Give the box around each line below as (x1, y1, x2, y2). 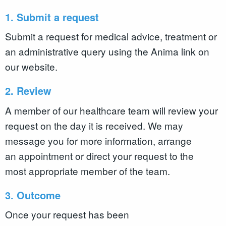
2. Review (5, 83, 54, 98)
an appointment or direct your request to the (5, 148, 194, 162)
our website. (5, 60, 58, 74)
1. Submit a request (5, 9, 102, 24)
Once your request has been (5, 207, 129, 221)
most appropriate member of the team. (5, 163, 173, 178)
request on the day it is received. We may (5, 118, 183, 132)
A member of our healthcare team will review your (5, 103, 218, 117)
